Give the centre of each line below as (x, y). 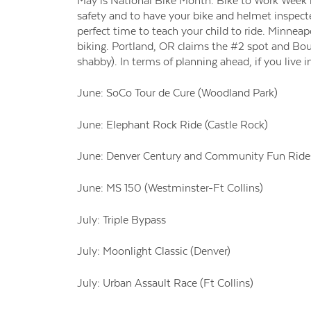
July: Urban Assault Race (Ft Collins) (165, 283)
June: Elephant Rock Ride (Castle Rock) (172, 124)
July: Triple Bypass (121, 219)
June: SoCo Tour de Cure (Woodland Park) (177, 93)
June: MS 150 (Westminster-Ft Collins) (170, 188)
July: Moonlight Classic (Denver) (153, 251)
